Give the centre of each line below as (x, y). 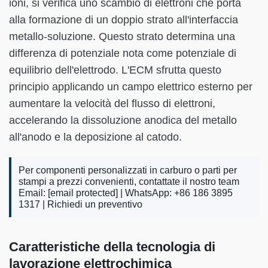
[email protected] (83, 193)
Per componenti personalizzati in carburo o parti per (128, 170)
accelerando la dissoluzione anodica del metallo (123, 120)
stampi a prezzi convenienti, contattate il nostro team (129, 181)
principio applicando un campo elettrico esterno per (131, 86)
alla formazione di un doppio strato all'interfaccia (124, 19)
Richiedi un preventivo (95, 204)
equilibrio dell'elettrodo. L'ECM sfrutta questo (115, 70)
